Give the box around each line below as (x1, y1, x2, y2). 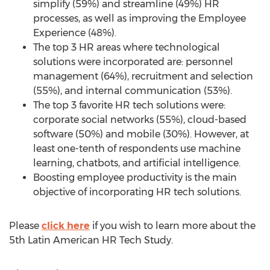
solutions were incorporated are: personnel (33, 56, 233, 67)
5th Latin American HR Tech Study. (9, 234, 173, 246)
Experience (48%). (33, 27, 116, 39)
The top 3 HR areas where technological (33, 42, 220, 53)
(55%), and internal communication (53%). (33, 85, 232, 96)
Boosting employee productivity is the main (33, 172, 237, 183)
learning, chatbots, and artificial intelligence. (33, 157, 240, 169)
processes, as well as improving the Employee (33, 13, 246, 24)
